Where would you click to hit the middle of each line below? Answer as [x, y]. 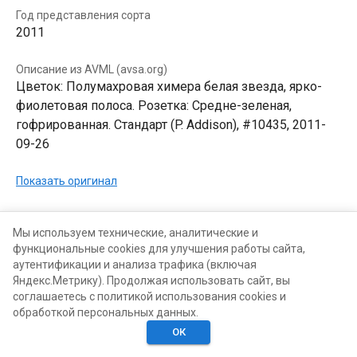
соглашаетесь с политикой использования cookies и [149, 296]
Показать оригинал [67, 181]
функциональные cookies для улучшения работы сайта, [159, 249]
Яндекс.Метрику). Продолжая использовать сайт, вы [151, 280]
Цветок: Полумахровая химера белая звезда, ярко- [169, 86]
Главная [36, 344]
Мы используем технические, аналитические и [135, 233]
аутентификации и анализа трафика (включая [135, 265]
